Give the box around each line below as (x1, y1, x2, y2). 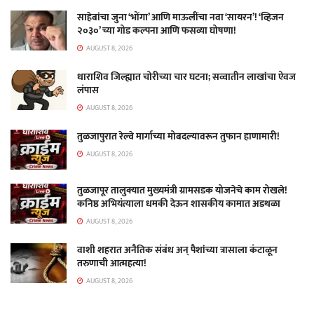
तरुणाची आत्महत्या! (77, 254, 146, 271)
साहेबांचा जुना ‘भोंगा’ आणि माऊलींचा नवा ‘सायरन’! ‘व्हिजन (77, 8, 284, 25)
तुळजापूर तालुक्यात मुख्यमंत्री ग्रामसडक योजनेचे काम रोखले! (77, 182, 287, 198)
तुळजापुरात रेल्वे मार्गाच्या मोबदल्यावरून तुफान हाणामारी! (77, 128, 280, 144)
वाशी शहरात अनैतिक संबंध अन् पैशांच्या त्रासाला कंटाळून (77, 241, 278, 258)
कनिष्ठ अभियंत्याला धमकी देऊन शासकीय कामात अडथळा (77, 195, 280, 212)
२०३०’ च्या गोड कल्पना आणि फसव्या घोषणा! (77, 22, 236, 39)
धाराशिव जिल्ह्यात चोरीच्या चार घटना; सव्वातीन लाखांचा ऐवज (77, 68, 296, 85)
